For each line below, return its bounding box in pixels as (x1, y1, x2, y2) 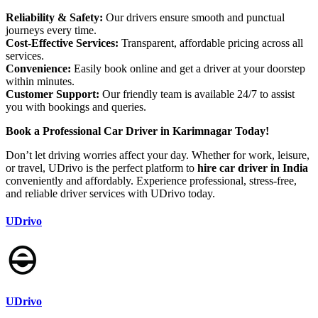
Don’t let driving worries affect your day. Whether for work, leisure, (6, 148, 309, 161)
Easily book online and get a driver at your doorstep (71, 62, 305, 75)
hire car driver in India (197, 161, 308, 174)
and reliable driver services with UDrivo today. (6, 187, 215, 199)
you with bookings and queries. (6, 100, 146, 113)
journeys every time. (6, 23, 97, 36)
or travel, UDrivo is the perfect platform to (6, 161, 197, 174)
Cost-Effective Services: (6, 36, 119, 49)
